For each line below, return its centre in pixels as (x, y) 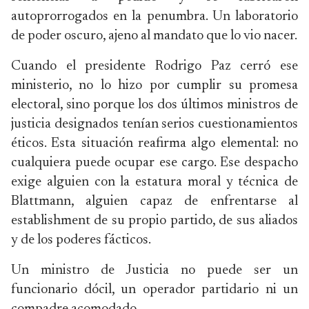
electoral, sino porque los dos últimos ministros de (154, 105)
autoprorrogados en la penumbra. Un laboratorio (154, 17)
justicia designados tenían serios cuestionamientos (154, 124)
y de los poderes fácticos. (81, 240)
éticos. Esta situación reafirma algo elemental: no (154, 143)
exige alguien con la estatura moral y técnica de (154, 182)
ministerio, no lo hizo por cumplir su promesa (154, 86)
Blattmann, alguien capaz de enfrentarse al (154, 201)
